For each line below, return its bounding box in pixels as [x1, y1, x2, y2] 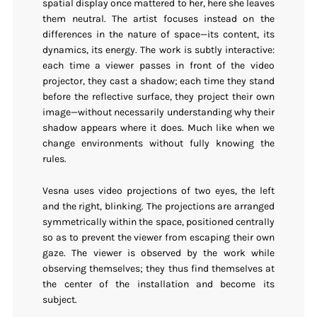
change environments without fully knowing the [42, 137, 275, 150]
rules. [42, 153, 67, 166]
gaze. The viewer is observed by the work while [42, 246, 275, 259]
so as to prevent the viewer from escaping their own [42, 231, 275, 243]
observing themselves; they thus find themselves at [42, 262, 275, 275]
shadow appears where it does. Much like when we [42, 122, 275, 134]
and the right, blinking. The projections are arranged [42, 200, 275, 212]
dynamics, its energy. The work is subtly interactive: [42, 44, 275, 57]
